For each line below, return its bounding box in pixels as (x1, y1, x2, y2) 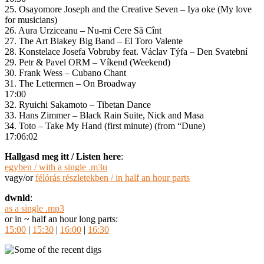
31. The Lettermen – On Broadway (5, 78, 136, 88)
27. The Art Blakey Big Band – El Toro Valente (5, 35, 183, 46)
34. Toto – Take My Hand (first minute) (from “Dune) (5, 120, 205, 131)
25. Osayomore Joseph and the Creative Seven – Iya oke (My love (5, 4, 252, 14)
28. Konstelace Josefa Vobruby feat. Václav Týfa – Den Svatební (5, 46, 247, 57)
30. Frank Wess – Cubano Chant (5, 67, 126, 78)
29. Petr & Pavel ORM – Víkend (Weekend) (5, 57, 170, 67)
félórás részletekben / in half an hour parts (35, 172, 190, 183)
